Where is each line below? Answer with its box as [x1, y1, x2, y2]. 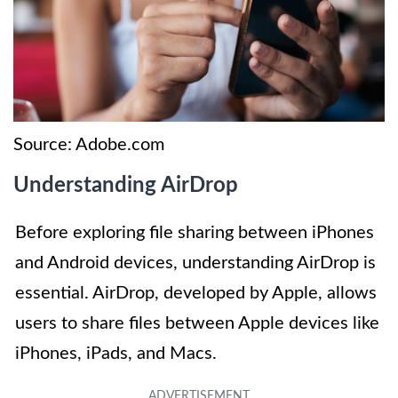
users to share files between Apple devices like [15, 314, 379, 332]
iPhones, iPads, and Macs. [15, 344, 217, 362]
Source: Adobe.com [13, 135, 164, 154]
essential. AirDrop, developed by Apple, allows [15, 283, 377, 302]
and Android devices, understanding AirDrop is [15, 253, 376, 272]
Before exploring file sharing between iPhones [15, 223, 374, 242]
